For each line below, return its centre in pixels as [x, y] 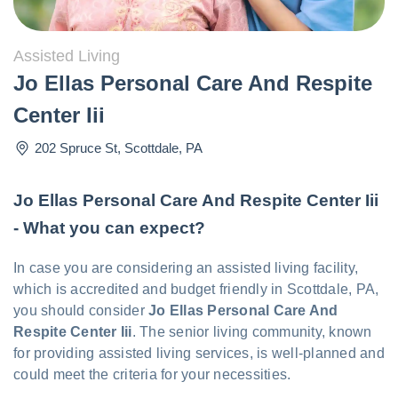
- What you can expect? [109, 227]
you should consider [81, 310]
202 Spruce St [76, 147]
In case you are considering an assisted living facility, [186, 267]
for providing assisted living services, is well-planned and [199, 353]
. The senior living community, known [252, 331]
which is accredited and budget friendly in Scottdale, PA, [196, 289]
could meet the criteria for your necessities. [152, 374]
